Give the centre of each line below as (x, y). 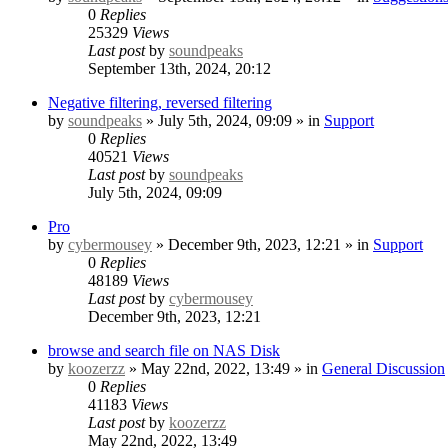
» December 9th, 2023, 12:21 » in (262, 244)
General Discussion (383, 368)
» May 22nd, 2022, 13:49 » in (223, 368)
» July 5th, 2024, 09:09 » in (233, 120)
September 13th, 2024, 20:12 (179, 68)
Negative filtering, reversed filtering (160, 102)
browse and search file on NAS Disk (164, 350)
